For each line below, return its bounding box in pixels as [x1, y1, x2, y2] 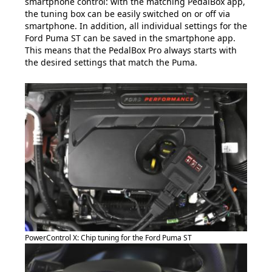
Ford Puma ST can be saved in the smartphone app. [25, 32, 236, 44]
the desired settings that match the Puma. [25, 56, 197, 69]
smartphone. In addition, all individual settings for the [25, 20, 247, 32]
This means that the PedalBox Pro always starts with [25, 44, 237, 56]
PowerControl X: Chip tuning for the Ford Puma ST [25, 233, 192, 243]
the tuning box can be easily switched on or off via [25, 8, 230, 20]
